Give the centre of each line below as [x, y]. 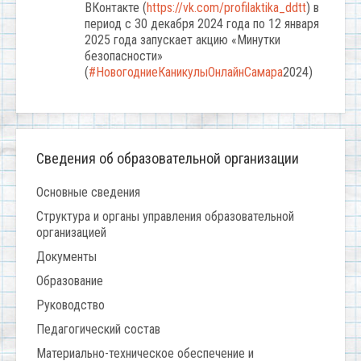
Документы [66, 257]
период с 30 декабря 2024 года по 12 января [202, 24]
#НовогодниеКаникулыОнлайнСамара [186, 73]
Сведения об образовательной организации [168, 159]
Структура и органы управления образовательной [165, 217]
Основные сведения [88, 193]
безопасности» [124, 56]
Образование [70, 281]
